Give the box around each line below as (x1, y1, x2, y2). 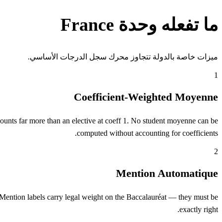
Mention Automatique (116, 167, 218, 180)
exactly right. (179, 205, 218, 214)
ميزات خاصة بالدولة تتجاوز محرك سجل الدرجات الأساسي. (28, 53, 218, 61)
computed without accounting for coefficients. (77, 129, 218, 138)
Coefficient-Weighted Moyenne (74, 91, 218, 104)
